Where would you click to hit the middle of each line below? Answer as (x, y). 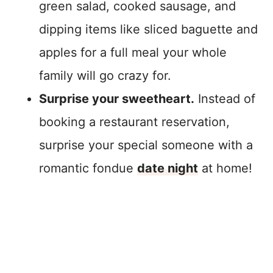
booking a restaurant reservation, (134, 122)
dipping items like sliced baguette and (148, 30)
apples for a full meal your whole (133, 53)
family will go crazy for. (105, 76)
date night (168, 168)
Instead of (225, 99)
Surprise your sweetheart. (117, 99)
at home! (225, 168)
